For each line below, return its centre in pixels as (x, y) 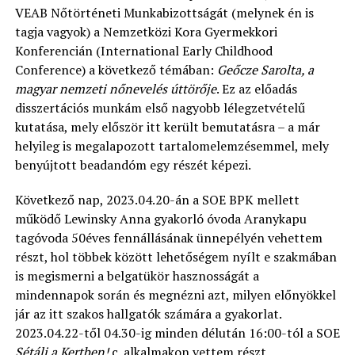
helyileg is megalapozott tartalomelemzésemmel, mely (172, 146)
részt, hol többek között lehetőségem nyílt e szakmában (176, 257)
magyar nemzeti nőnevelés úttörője (115, 89)
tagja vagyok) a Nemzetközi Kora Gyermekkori (146, 32)
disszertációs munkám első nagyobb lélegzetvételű (160, 108)
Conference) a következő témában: (116, 70)
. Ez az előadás (256, 89)
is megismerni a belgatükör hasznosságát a (137, 276)
